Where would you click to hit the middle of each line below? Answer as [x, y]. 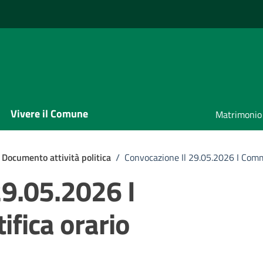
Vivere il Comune [49, 114]
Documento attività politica [56, 157]
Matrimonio [239, 114]
